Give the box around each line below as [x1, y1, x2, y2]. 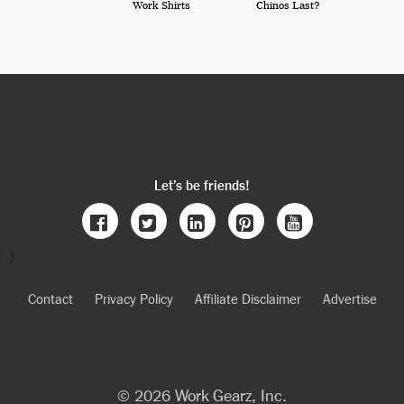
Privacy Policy [94, 289, 173, 307]
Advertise [322, 289, 377, 307]
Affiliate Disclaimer [194, 289, 301, 307]
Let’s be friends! [154, 175, 250, 193]
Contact [27, 289, 73, 307]
